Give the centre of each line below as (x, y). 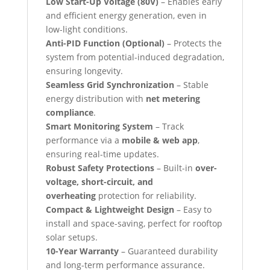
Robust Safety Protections (100, 168)
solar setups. (71, 237)
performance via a (83, 140)
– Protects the (193, 43)
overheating (71, 196)
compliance (69, 113)
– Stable (191, 85)
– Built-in (174, 168)
